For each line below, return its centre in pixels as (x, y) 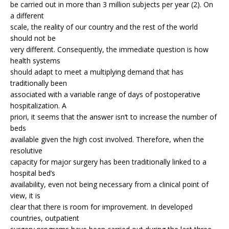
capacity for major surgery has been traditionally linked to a (108, 162)
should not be (33, 38)
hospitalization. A (38, 106)
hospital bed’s (33, 173)
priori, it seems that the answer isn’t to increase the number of (113, 117)
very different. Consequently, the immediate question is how (109, 50)
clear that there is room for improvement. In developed (101, 207)
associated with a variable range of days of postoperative (105, 95)
